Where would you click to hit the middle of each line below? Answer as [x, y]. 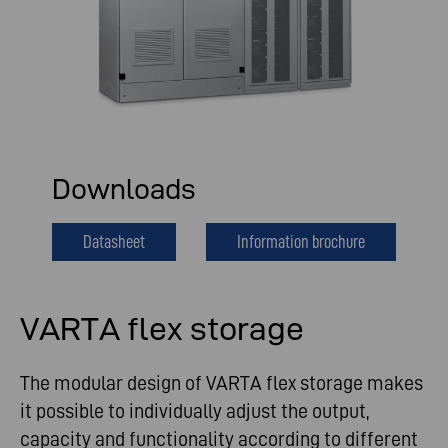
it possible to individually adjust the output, [194, 411]
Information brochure [301, 242]
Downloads [123, 189]
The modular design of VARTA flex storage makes [221, 383]
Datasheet [114, 242]
